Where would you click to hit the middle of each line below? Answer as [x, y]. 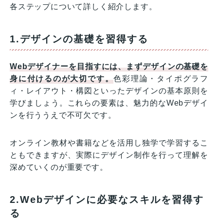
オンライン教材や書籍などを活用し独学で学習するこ [109, 143]
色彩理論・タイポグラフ [161, 78]
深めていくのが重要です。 [59, 167]
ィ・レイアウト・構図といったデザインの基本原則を [109, 91]
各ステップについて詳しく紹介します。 [83, 6]
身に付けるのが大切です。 [62, 78]
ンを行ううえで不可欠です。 [63, 115]
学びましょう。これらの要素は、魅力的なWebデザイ [109, 103]
